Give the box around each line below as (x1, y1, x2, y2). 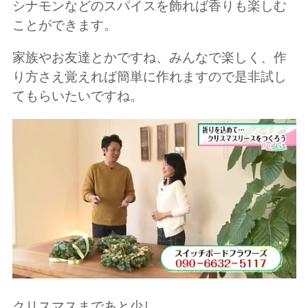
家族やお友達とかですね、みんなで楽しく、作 (12, 49, 287, 66)
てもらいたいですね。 (12, 88, 143, 104)
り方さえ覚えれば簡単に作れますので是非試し (12, 69, 287, 85)
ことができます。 (12, 17, 117, 34)
